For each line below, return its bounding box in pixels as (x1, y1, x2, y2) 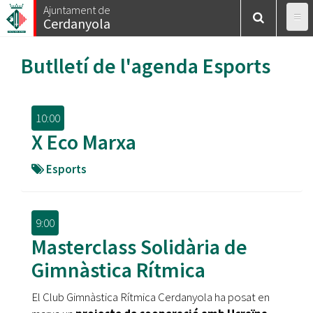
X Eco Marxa (31, 129, 136, 155)
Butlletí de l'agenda (21, 52, 203, 79)
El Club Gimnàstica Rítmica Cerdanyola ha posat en (31, 289, 270, 305)
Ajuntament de (43, 3, 110, 17)
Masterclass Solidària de (31, 233, 247, 260)
